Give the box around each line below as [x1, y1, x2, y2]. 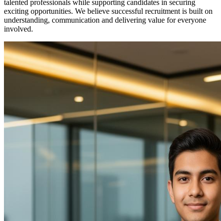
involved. [4, 25, 33, 34]
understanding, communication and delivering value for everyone [4, 16, 206, 25]
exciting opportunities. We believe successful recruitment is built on [4, 7, 213, 16]
